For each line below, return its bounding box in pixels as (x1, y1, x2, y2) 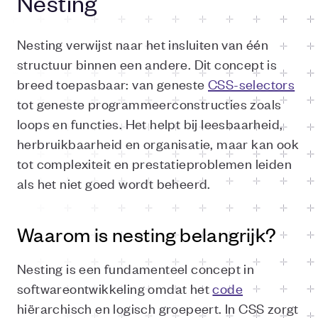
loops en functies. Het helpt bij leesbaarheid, (17, 114, 283, 132)
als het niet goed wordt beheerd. (17, 174, 211, 192)
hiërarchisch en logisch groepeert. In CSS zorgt (17, 299, 299, 317)
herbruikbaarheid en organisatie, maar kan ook (17, 134, 299, 152)
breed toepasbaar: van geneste (17, 75, 208, 92)
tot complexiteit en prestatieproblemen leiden (17, 154, 292, 172)
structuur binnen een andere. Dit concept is (17, 55, 278, 72)
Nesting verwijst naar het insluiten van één (17, 35, 269, 53)
